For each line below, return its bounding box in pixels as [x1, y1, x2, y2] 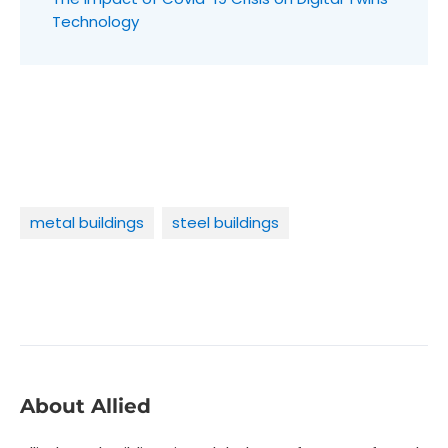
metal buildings [30, 211, 144, 233]
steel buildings [172, 211, 279, 233]
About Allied [20, 393, 151, 418]
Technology [52, 10, 139, 32]
